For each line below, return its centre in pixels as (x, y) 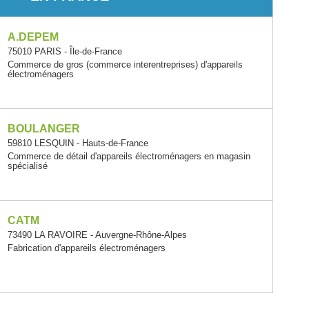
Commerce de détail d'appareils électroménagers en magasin (129, 157)
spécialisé (27, 166)
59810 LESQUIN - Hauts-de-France (78, 143)
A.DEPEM (33, 37)
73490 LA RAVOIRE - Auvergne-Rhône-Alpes (97, 235)
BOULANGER (43, 129)
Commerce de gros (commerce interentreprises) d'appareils (125, 64)
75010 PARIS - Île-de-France (64, 51)
